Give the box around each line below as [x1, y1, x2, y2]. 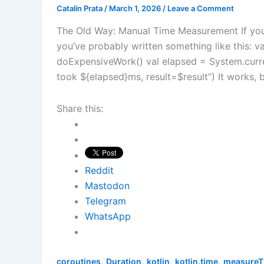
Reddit [85, 164, 114, 177]
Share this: [57, 103, 103, 115]
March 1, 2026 [109, 4, 163, 14]
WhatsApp [85, 210, 131, 223]
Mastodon [85, 180, 130, 192]
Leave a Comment [167, 4, 234, 14]
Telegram [85, 195, 126, 207]
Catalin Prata [57, 4, 104, 14]
